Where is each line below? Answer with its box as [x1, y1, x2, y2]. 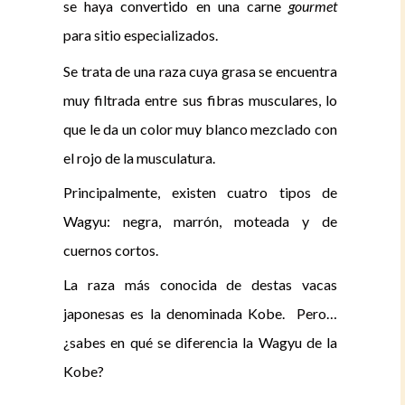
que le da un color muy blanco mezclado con [63, 120, 337, 137]
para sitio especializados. [63, 26, 221, 43]
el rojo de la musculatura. [63, 149, 215, 166]
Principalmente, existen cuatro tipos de [63, 184, 337, 201]
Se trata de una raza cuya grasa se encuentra [63, 62, 337, 80]
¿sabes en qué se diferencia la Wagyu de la [63, 334, 337, 351]
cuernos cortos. [63, 241, 158, 259]
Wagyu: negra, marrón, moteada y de [63, 212, 337, 230]
